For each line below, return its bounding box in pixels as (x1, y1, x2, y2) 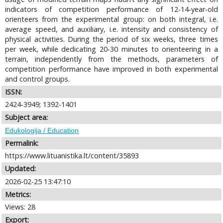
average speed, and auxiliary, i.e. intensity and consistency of (5, 24, 218, 34)
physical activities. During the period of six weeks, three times (5, 34, 218, 44)
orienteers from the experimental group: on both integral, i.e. (5, 14, 218, 24)
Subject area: (5, 112, 48, 122)
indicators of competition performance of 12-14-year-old (5, 4, 218, 14)
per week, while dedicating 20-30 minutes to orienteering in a (5, 44, 218, 54)
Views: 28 (5, 202, 36, 212)
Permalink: (5, 138, 39, 148)
